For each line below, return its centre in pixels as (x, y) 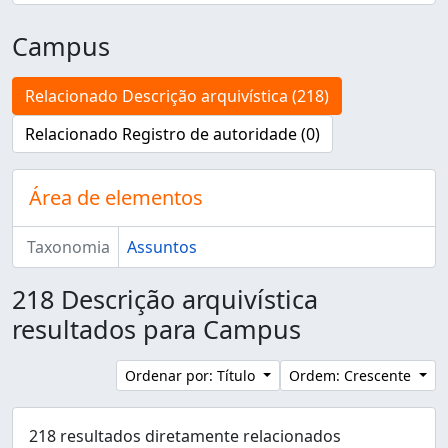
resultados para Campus (156, 329)
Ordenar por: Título (192, 375)
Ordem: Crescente (352, 375)
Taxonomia (68, 247)
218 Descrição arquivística (165, 299)
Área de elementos (116, 197)
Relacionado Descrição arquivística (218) (177, 96)
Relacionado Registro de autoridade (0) (172, 134)
